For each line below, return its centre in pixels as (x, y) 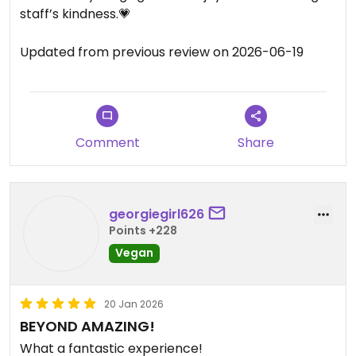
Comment (107, 143)
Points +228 (143, 230)
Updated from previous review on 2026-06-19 (162, 52)
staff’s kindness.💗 (75, 14)
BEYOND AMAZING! (87, 326)
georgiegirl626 (157, 214)
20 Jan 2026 (134, 304)
